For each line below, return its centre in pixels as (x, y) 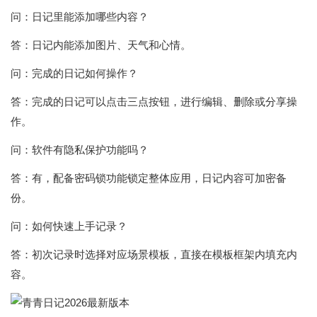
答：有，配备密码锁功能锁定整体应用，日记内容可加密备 (149, 178)
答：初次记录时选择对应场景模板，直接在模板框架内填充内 (154, 254)
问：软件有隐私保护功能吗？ (80, 150)
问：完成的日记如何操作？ (74, 73)
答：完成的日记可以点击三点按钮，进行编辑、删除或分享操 (154, 102)
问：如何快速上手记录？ (69, 226)
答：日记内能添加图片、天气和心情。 (101, 45)
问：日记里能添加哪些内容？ (80, 17)
